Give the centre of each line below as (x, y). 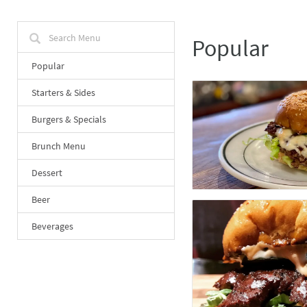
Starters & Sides (63, 92)
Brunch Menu (59, 146)
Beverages (52, 226)
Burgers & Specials (69, 119)
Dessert (47, 172)
